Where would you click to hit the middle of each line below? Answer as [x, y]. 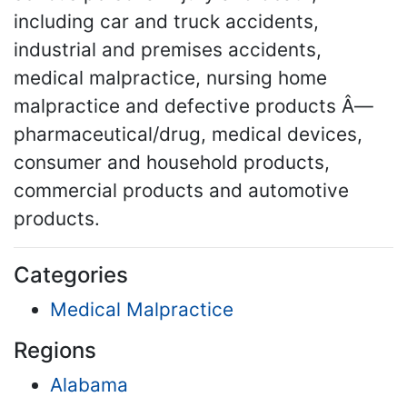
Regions [55, 351]
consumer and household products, [172, 163]
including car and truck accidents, [166, 22]
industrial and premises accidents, [168, 50]
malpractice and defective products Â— [194, 106]
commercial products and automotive [181, 191]
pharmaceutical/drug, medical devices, [188, 134]
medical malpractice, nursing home [170, 78]
